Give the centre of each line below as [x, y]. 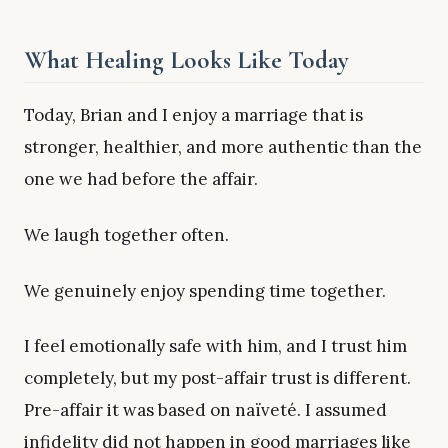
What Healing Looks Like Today [186, 59]
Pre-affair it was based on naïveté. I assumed [205, 410]
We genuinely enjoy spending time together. [205, 290]
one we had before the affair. [141, 179]
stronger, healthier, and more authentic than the [223, 147]
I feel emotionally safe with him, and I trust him [215, 346]
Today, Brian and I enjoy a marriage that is [193, 115]
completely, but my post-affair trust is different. [217, 378]
